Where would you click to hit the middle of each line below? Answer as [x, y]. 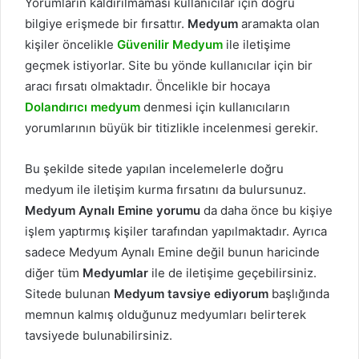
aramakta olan [279, 24]
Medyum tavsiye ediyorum [193, 294]
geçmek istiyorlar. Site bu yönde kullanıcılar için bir [169, 65]
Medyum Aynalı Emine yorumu [114, 210]
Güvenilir [143, 44]
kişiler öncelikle [71, 44]
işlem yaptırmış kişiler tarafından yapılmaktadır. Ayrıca [176, 231]
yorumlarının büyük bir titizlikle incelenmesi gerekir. [171, 128]
